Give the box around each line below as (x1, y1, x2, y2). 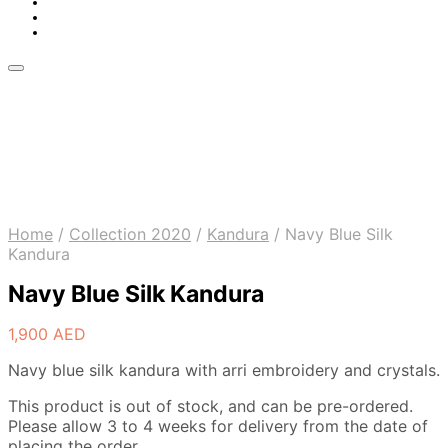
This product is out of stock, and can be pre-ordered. (8, 395, 413, 416)
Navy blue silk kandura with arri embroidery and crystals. (8, 359, 440, 380)
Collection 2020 (69, 224, 191, 245)
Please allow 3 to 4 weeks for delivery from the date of (8, 415, 428, 436)
